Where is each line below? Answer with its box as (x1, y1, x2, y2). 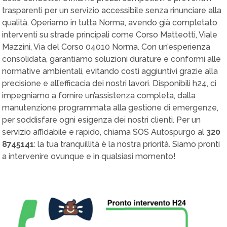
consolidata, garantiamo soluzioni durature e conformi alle (2, 54, 221, 64)
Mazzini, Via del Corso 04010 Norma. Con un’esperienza (2, 42, 210, 52)
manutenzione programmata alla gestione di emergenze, (2, 103, 218, 112)
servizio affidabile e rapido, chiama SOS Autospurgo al (2, 127, 206, 137)
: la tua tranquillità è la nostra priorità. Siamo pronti (34, 139, 220, 149)
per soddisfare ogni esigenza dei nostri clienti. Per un (2, 115, 201, 125)
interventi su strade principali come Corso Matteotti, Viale (2, 30, 217, 40)
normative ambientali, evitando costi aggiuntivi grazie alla (2, 66, 218, 76)
